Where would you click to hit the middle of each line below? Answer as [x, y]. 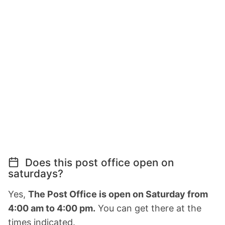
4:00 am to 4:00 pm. [52, 208]
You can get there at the [148, 208]
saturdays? [36, 174]
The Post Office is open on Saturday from [118, 194]
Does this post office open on [98, 163]
